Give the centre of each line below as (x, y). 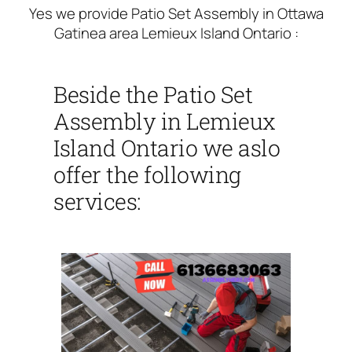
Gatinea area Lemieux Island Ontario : (176, 33)
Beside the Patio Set (153, 94)
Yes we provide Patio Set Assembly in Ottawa (176, 13)
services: (97, 201)
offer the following (147, 174)
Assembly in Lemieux (165, 121)
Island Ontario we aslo (167, 148)
